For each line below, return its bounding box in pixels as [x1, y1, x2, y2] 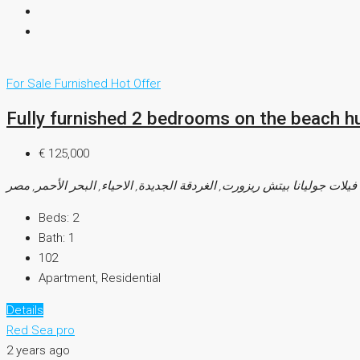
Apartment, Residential [39, 271, 161, 286]
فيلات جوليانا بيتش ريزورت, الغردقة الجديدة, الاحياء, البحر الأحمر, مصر [6, 178, 357, 194]
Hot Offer [111, 76, 161, 91]
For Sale [6, 76, 55, 91]
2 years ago [6, 343, 70, 358]
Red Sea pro [6, 323, 75, 338]
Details [6, 303, 43, 318]
